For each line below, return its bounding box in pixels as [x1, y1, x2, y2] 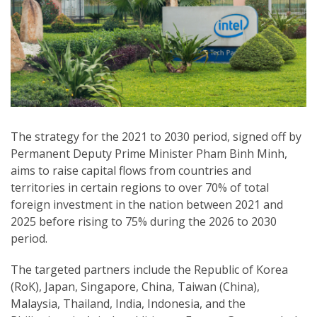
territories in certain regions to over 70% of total [11, 179, 269, 195]
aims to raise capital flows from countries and [11, 162, 251, 178]
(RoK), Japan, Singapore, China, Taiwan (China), [11, 278, 260, 294]
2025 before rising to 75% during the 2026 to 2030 [11, 213, 277, 229]
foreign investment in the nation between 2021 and [11, 196, 283, 212]
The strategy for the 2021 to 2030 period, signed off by [11, 128, 301, 144]
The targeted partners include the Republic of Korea [11, 261, 288, 277]
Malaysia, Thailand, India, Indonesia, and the [11, 295, 246, 311]
